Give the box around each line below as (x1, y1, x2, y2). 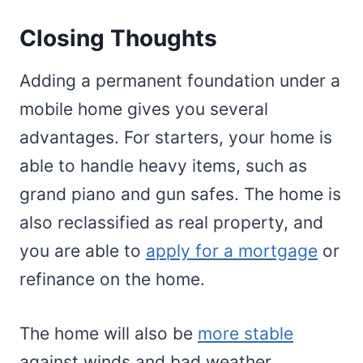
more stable (198, 323, 293, 344)
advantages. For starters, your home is (19, 127, 332, 148)
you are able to (19, 241, 146, 262)
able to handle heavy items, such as (19, 156, 307, 177)
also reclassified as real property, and (19, 212, 323, 233)
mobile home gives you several (19, 99, 268, 120)
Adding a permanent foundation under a (19, 70, 340, 92)
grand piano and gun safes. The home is (19, 184, 341, 205)
